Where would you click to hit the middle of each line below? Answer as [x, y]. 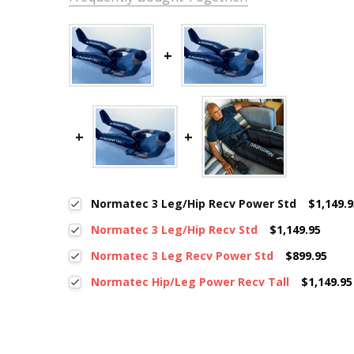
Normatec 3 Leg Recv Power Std [183, 255]
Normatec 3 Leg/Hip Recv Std [175, 229]
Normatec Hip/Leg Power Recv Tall [190, 281]
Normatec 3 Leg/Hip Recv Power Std [194, 203]
